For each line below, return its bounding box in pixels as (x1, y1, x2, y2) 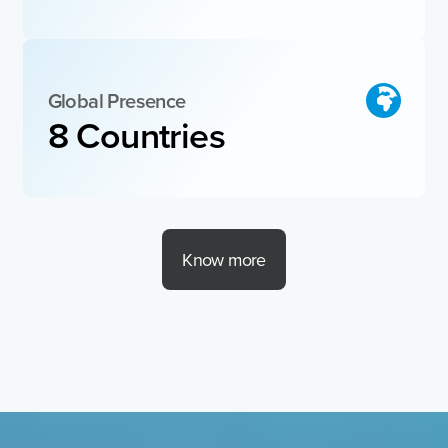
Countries (76, 108, 234, 161)
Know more (182, 246, 266, 272)
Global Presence (47, 85, 186, 115)
